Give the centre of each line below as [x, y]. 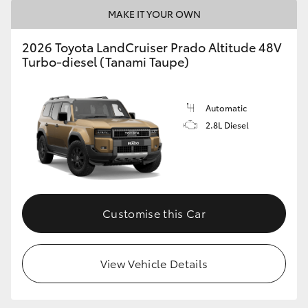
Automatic [226, 107]
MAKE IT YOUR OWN [154, 13]
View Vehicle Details [154, 263]
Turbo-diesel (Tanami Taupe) [106, 61]
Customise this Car [154, 213]
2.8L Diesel [227, 124]
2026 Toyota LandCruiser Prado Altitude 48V [152, 46]
